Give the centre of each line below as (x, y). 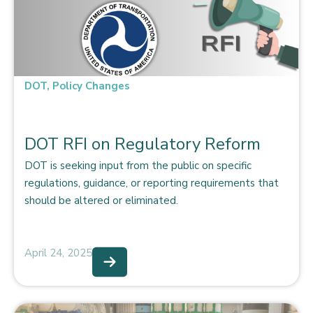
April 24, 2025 (58, 253)
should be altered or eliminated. (101, 200)
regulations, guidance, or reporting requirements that (152, 183)
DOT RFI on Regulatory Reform (143, 144)
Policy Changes (91, 86)
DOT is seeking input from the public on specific (138, 165)
